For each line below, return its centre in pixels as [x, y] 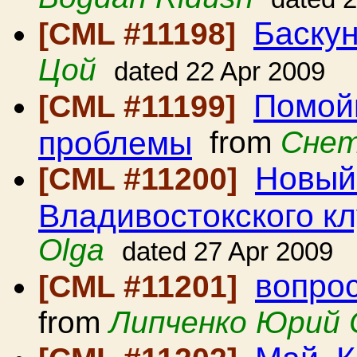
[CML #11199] [141, 106]
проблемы [115, 142]
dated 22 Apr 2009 [220, 72]
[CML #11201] [142, 286]
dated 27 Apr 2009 [228, 252]
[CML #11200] [142, 179]
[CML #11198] [141, 34]
